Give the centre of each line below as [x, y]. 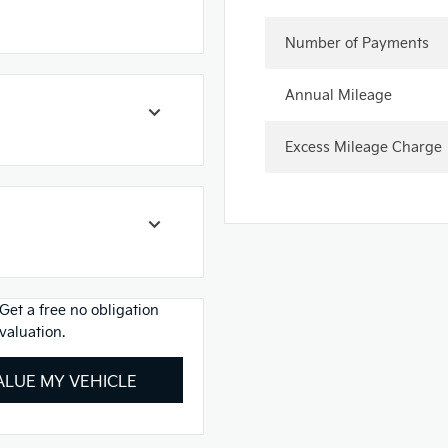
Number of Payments [357, 42]
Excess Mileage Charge [363, 146]
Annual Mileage [338, 94]
